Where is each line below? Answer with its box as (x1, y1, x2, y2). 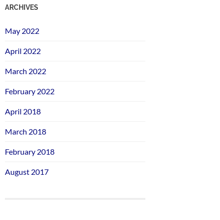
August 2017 (5, 166, 49, 176)
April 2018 (5, 106, 41, 116)
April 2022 (5, 46, 41, 55)
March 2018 (5, 126, 46, 136)
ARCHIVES (5, 2, 38, 11)
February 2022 (5, 86, 55, 96)
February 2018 (5, 146, 55, 156)
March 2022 (5, 66, 46, 76)
